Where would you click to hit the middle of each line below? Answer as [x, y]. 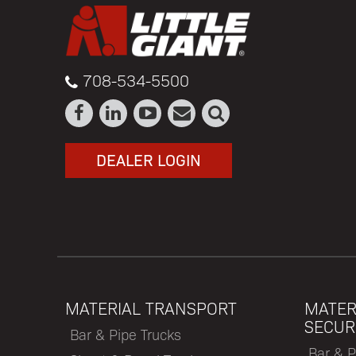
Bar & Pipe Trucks [125, 335]
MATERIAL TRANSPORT [151, 308]
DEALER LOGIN [149, 160]
